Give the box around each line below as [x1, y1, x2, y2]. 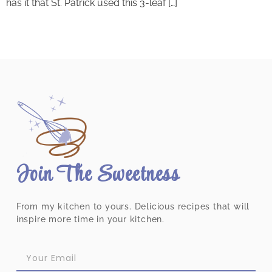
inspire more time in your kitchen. [16, 214, 165, 225]
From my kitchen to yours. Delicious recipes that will [16, 202, 250, 212]
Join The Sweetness [16, 158, 180, 194]
